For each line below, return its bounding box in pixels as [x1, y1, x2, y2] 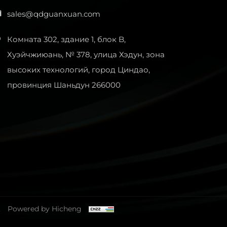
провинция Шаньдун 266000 [7, 80, 121, 90]
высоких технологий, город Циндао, [7, 64, 150, 75]
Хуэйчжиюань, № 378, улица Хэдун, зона [7, 49, 165, 60]
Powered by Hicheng [8, 203, 82, 213]
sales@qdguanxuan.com [7, 9, 100, 19]
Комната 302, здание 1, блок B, [7, 34, 126, 45]
